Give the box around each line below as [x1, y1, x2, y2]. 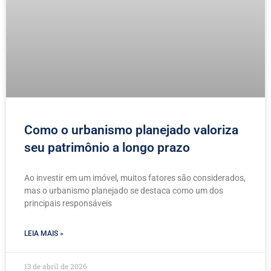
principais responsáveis [24, 198, 112, 208]
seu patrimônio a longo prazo [24, 140, 190, 155]
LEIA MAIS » [24, 229, 64, 238]
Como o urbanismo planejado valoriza [24, 122, 238, 137]
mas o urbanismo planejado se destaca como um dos [24, 185, 223, 195]
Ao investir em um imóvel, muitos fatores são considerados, [24, 172, 246, 183]
